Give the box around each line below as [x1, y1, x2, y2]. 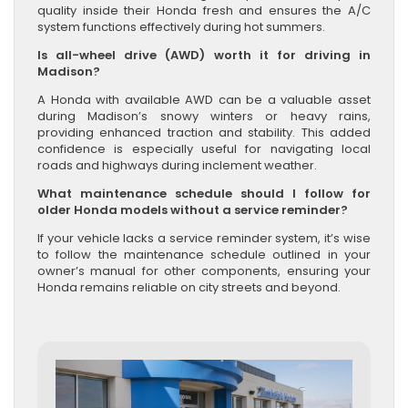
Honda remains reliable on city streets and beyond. [37, 278, 341, 296]
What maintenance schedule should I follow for [37, 184, 371, 202]
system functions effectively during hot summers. [37, 17, 325, 36]
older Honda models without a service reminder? [37, 200, 348, 219]
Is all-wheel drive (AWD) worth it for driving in [37, 46, 371, 64]
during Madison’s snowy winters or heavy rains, [37, 107, 371, 125]
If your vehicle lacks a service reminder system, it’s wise [37, 229, 371, 247]
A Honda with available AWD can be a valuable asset [37, 90, 371, 108]
